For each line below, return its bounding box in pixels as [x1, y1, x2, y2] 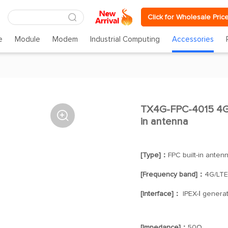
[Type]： [140, 152, 168, 159]
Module [14, 36, 40, 43]
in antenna [140, 117, 188, 127]
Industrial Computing [90, 36, 160, 43]
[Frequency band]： [140, 171, 205, 178]
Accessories [172, 36, 214, 43]
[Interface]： [140, 190, 181, 197]
